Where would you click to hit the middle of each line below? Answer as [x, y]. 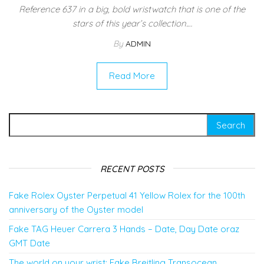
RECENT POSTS [132, 169]
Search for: [33, 119]
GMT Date [29, 243]
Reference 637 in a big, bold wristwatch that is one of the [132, 9]
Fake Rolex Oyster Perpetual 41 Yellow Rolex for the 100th [127, 195]
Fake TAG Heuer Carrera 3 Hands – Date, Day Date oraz [124, 229]
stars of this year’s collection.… [132, 23]
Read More [132, 75]
